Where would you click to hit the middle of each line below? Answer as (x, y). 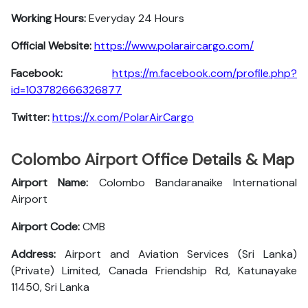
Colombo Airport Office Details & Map (153, 159)
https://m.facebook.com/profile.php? (205, 73)
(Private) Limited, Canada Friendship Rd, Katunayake (154, 271)
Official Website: (51, 46)
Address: (38, 254)
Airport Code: (45, 227)
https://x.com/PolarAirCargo (123, 117)
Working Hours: (48, 18)
